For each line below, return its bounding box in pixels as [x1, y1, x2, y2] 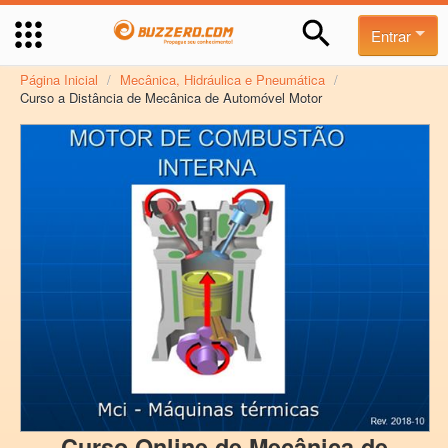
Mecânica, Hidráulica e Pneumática [120, 70, 325, 89]
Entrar [371, 25, 415, 46]
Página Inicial [20, 70, 98, 89]
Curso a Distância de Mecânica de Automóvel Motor [20, 88, 322, 107]
